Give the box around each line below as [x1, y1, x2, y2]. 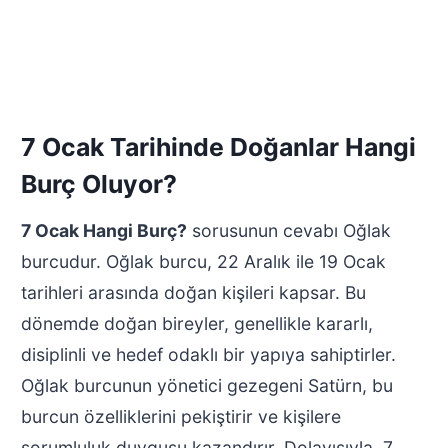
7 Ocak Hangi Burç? [20, 219, 187, 241]
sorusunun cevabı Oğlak [186, 219, 391, 241]
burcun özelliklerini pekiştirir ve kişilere [20, 405, 341, 427]
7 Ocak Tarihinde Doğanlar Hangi [20, 131, 416, 162]
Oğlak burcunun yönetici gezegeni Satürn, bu [20, 374, 393, 396]
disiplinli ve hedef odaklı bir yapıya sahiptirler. [20, 343, 396, 365]
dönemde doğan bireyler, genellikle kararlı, [20, 312, 373, 334]
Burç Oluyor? [20, 168, 177, 199]
